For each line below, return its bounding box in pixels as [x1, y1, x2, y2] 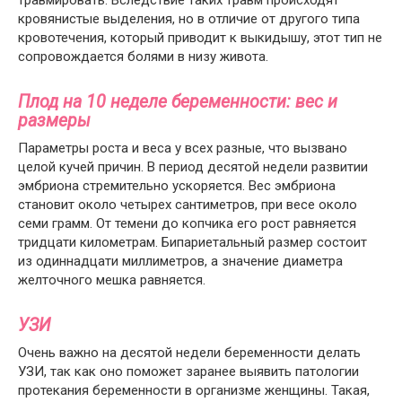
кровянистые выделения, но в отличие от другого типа [18, 11, 360, 27]
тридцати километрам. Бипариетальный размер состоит [18, 234, 367, 250]
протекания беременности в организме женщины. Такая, [18, 382, 370, 398]
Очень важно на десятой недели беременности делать [18, 345, 361, 361]
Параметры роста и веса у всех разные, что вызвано [18, 140, 347, 156]
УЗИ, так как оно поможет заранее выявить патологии [18, 363, 359, 380]
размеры [18, 110, 91, 132]
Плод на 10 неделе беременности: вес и [18, 92, 337, 113]
